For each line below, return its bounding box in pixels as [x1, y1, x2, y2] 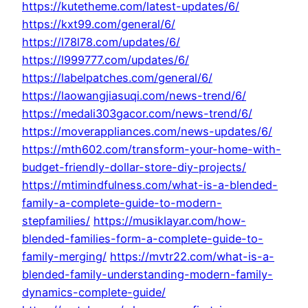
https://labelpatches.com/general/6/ [22, 71, 212, 85]
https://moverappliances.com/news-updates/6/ [22, 124, 272, 139]
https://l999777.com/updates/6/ [22, 53, 189, 67]
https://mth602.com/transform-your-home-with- [22, 142, 281, 157]
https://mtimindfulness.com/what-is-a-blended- [22, 178, 278, 192]
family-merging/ [22, 250, 107, 264]
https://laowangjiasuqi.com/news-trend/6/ [22, 89, 246, 103]
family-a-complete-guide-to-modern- [22, 196, 222, 210]
